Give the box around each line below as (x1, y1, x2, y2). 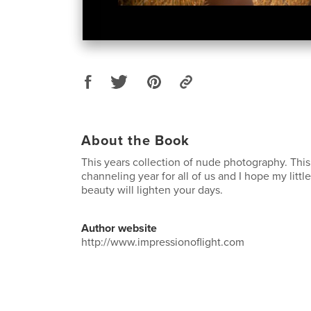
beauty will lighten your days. (81, 183, 223, 197)
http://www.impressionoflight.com (81, 235, 244, 249)
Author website (81, 221, 157, 235)
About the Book (81, 132, 190, 149)
